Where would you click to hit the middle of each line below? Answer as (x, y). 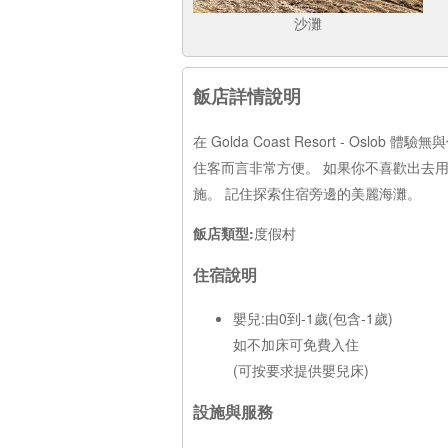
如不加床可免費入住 (296, 343)
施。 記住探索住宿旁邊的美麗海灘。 (307, 193)
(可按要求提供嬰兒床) (301, 369)
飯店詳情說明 (247, 96)
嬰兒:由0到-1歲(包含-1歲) (313, 317)
